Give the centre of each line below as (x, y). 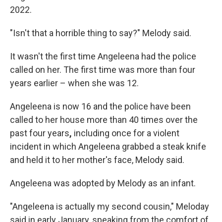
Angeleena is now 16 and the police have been (100, 106)
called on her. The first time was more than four (103, 70)
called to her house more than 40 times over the (104, 120)
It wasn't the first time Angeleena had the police (103, 56)
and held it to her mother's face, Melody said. (97, 160)
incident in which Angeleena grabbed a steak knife (108, 146)
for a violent (156, 133)
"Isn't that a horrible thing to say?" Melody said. (101, 33)
